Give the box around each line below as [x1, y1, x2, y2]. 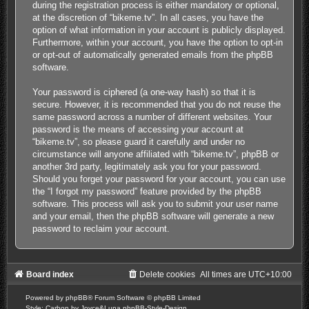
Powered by [25, 293, 66, 301]
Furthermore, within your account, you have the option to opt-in [32, 37, 283, 48]
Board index [26, 269, 74, 279]
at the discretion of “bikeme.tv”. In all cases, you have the [32, 12, 264, 23]
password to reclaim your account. [32, 223, 170, 234]
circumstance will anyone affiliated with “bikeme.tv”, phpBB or [32, 148, 279, 159]
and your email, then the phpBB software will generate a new [32, 210, 275, 221]
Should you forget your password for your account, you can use [32, 173, 286, 184]
